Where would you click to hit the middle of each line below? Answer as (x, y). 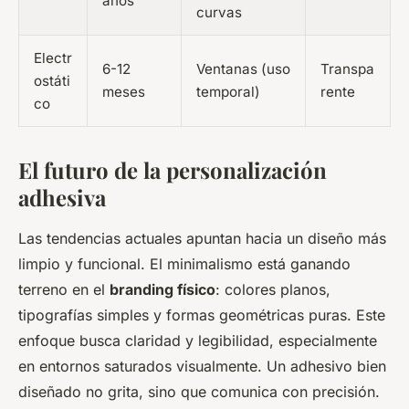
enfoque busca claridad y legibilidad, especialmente (198, 340)
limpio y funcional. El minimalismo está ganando (184, 263)
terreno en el (64, 289)
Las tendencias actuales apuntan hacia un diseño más (202, 238)
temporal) (228, 91)
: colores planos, (273, 289)
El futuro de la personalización (173, 169)
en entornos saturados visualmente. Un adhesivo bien (202, 366)
